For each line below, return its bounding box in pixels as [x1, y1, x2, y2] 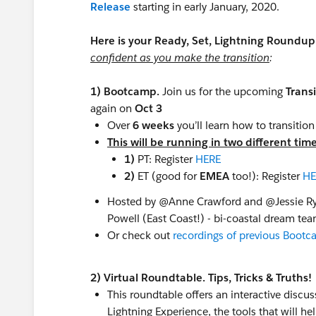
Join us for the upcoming [162, 85, 286, 98]
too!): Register [229, 169, 303, 183]
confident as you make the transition [90, 51, 269, 64]
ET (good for [138, 169, 200, 183]
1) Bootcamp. [90, 85, 162, 98]
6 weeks [133, 119, 174, 132]
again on [90, 102, 135, 115]
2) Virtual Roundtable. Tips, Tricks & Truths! [90, 271, 312, 284]
